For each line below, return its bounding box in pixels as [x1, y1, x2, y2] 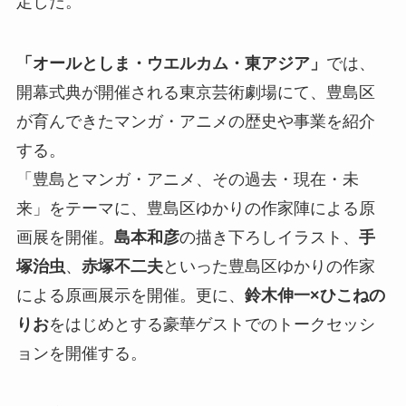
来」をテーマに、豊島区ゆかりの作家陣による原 [15, 199, 375, 218]
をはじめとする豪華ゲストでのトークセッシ [48, 315, 375, 334]
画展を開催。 [15, 228, 114, 247]
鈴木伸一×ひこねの [244, 286, 385, 305]
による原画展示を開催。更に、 [15, 286, 245, 305]
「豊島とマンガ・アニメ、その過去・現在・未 [15, 170, 359, 189]
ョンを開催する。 [15, 344, 147, 363]
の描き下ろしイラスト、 [179, 228, 359, 247]
